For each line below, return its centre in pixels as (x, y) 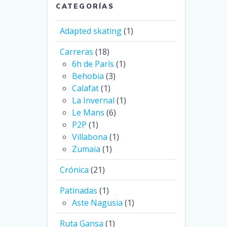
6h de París (93, 64)
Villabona (90, 137)
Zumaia (86, 149)
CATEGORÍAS (85, 6)
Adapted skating (91, 31)
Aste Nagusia (98, 203)
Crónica (74, 170)
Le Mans (88, 113)
